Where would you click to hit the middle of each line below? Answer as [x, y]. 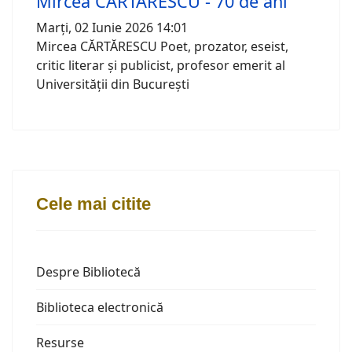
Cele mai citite [93, 204]
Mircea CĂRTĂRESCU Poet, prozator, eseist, [162, 47]
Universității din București [113, 84]
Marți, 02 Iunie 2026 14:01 [112, 28]
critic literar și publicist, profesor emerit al [161, 66]
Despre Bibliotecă [88, 272]
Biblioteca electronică [100, 308]
